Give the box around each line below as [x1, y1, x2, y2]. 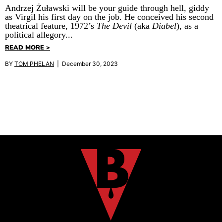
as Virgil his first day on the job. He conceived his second [5, 12, 214, 22]
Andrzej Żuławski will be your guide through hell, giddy [5, 3, 209, 13]
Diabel [152, 21, 176, 31]
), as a [176, 21, 198, 31]
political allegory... [5, 30, 73, 40]
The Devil [97, 21, 132, 31]
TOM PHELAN [14, 59, 54, 67]
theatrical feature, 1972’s [5, 21, 97, 31]
